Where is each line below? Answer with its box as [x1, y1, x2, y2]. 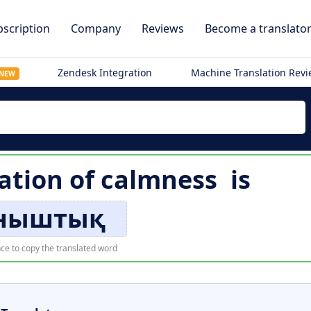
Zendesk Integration [58, 66, 153, 79]
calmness [100, 162, 217, 196]
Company [71, 21, 121, 36]
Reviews [142, 21, 184, 36]
